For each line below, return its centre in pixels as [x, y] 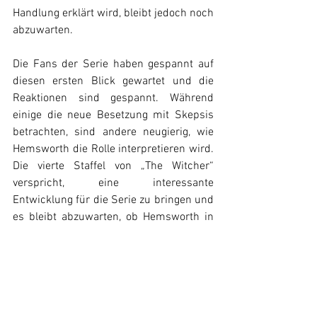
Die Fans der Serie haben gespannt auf [113, 64]
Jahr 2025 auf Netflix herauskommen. [105, 285]
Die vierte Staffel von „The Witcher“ [113, 166]
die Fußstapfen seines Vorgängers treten [113, 234]
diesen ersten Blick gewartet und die [113, 81]
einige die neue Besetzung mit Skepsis [113, 115]
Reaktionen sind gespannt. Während [113, 98]
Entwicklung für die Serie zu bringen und [113, 200]
